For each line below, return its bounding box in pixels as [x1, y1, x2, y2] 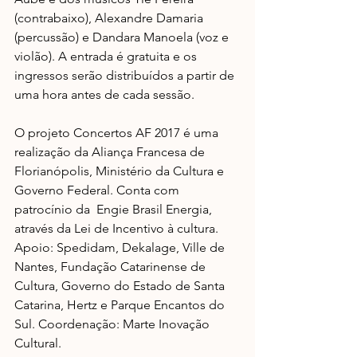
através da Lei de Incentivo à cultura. [14, 221, 222, 237]
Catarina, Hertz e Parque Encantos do [14, 297, 228, 313]
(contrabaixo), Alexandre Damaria [14, 10, 206, 26]
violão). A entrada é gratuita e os [14, 49, 200, 65]
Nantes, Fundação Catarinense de [14, 259, 209, 275]
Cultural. [14, 335, 61, 351]
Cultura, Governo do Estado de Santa [14, 278, 228, 294]
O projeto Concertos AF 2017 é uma [14, 125, 222, 141]
